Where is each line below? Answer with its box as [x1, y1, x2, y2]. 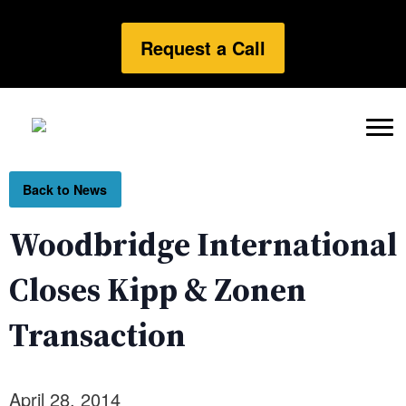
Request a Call [140, 34, 266, 61]
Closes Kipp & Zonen [9, 267, 306, 313]
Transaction [9, 313, 186, 358]
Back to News [23, 180, 108, 199]
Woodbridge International [9, 222, 397, 267]
